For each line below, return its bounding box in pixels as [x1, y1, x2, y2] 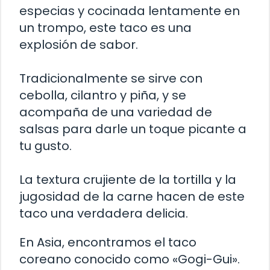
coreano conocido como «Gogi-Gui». [19, 251, 240, 268]
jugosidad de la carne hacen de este [19, 188, 245, 206]
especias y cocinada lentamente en [19, 2, 240, 20]
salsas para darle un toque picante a [19, 121, 246, 138]
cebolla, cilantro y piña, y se [19, 87, 186, 104]
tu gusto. [19, 137, 72, 155]
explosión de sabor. [19, 36, 138, 54]
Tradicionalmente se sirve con [19, 70, 202, 87]
